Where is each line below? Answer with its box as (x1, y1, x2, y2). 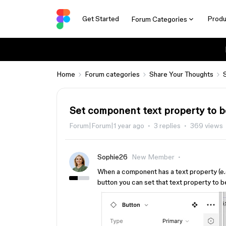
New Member (132, 153, 175, 161)
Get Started (82, 15, 119, 23)
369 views (190, 122, 223, 130)
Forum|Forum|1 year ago (69, 122, 144, 130)
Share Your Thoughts (149, 70, 213, 78)
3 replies (154, 122, 181, 130)
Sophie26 (97, 153, 128, 161)
